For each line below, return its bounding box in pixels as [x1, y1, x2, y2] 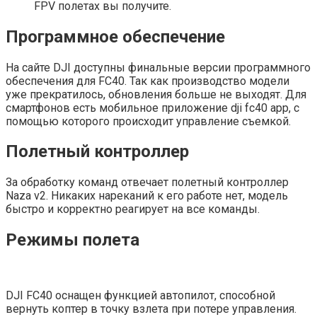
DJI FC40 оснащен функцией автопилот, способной [6, 289, 275, 303]
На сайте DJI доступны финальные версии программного [6, 60, 311, 74]
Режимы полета [6, 230, 139, 250]
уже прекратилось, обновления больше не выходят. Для [6, 87, 306, 101]
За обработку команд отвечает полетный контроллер [6, 175, 289, 190]
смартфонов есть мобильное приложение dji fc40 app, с [6, 100, 299, 115]
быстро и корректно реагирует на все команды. [6, 202, 260, 217]
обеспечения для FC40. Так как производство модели [6, 74, 289, 88]
